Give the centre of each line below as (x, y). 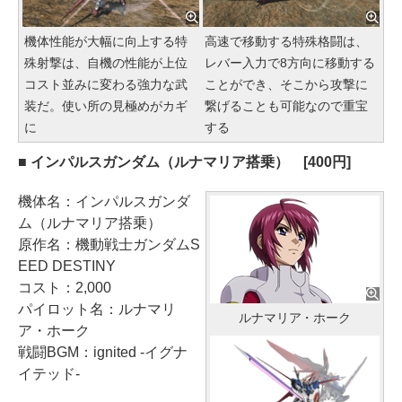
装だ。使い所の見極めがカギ (106, 106)
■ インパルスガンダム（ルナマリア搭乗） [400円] (184, 162)
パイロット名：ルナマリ (97, 310)
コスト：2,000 (65, 288)
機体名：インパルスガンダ (104, 202)
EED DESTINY (67, 267)
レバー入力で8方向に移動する (290, 63)
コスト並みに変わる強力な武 (106, 85)
